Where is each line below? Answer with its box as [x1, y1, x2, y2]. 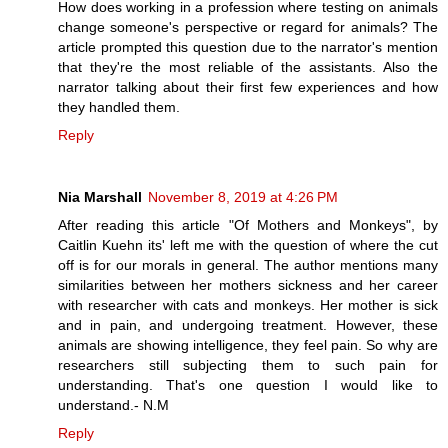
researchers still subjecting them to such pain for [58, 356, 438, 373]
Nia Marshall [58, 188, 142, 205]
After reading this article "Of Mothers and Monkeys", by [58, 216, 438, 233]
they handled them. [58, 98, 180, 115]
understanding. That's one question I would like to [58, 376, 438, 393]
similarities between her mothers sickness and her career [58, 276, 438, 293]
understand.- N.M [58, 396, 169, 413]
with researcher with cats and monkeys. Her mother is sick [58, 296, 438, 313]
